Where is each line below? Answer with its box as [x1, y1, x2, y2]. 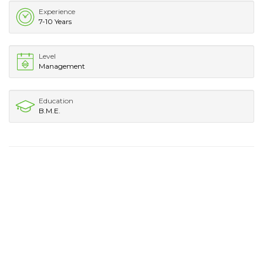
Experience [39, 6, 75, 16]
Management [39, 61, 85, 70]
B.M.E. [39, 106, 60, 115]
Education [39, 96, 73, 105]
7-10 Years [39, 16, 72, 26]
